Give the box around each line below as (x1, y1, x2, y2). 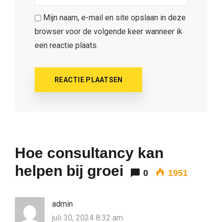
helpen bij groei (15, 162, 123, 179)
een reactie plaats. (35, 40, 98, 50)
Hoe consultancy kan (15, 144, 164, 161)
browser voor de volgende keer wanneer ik (35, 26, 182, 36)
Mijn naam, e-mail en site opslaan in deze (43, 12, 186, 22)
